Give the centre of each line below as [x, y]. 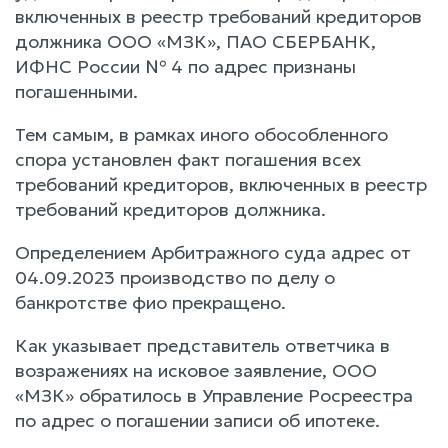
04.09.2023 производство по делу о [175, 277]
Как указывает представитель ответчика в [202, 345]
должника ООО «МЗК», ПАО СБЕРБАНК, [195, 41]
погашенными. [76, 91]
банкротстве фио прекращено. [150, 302]
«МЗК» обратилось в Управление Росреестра [214, 395]
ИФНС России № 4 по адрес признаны [185, 66]
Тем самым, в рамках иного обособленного [201, 134]
